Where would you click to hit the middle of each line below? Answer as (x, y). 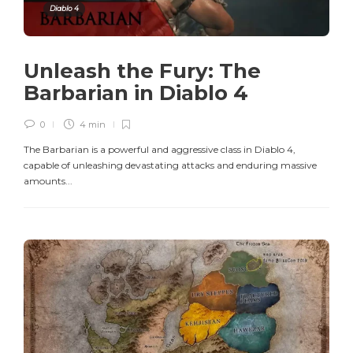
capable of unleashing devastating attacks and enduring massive (170, 165)
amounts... (48, 181)
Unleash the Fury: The (142, 71)
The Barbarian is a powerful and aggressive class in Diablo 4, (160, 150)
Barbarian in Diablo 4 (139, 93)
